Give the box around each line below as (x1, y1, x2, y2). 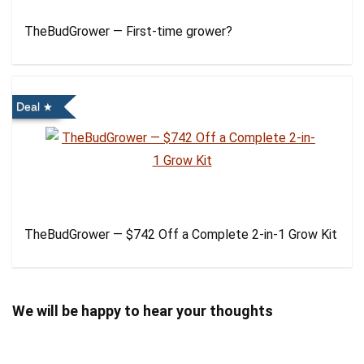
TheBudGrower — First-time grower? (24, 24, 232, 39)
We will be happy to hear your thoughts (12, 302, 273, 319)
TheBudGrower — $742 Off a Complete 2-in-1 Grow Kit (24, 227, 337, 242)
